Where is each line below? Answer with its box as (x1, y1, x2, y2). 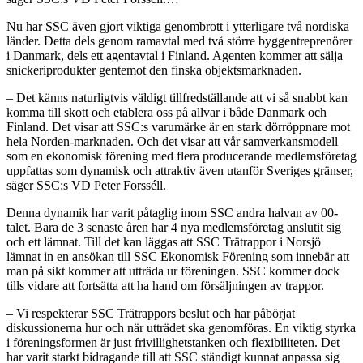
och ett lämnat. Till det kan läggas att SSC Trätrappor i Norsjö (6, 234, 321, 249)
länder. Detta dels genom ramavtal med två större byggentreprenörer (6, 33, 352, 48)
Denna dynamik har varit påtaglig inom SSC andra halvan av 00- (6, 205, 338, 220)
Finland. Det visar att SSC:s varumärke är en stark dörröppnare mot (6, 119, 350, 134)
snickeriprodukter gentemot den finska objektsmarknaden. (6, 62, 301, 77)
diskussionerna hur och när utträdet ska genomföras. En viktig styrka (6, 320, 356, 335)
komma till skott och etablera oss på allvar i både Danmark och (6, 105, 327, 119)
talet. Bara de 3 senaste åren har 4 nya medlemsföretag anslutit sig (6, 220, 341, 234)
